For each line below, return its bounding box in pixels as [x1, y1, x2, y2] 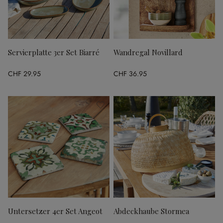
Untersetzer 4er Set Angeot [8, 206, 103, 216]
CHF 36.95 [113, 68, 147, 79]
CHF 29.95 [8, 68, 41, 79]
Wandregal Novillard [113, 47, 183, 57]
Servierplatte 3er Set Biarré [8, 47, 100, 57]
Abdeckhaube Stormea [113, 206, 189, 216]
